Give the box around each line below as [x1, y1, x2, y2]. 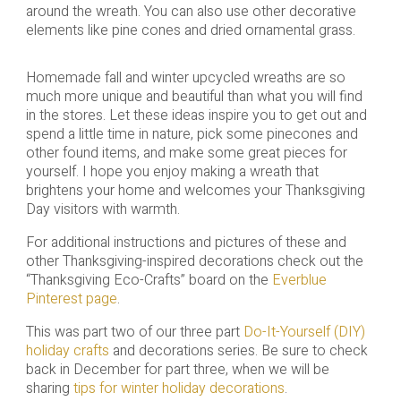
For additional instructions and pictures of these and [25, 232, 346, 254]
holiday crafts [25, 340, 109, 363]
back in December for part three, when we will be [25, 359, 329, 381]
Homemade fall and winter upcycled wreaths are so [25, 67, 346, 90]
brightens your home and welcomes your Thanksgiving [25, 180, 365, 202]
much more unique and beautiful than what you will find [25, 86, 363, 108]
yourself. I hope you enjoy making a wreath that [25, 161, 319, 183]
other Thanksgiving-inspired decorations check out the [25, 251, 363, 273]
